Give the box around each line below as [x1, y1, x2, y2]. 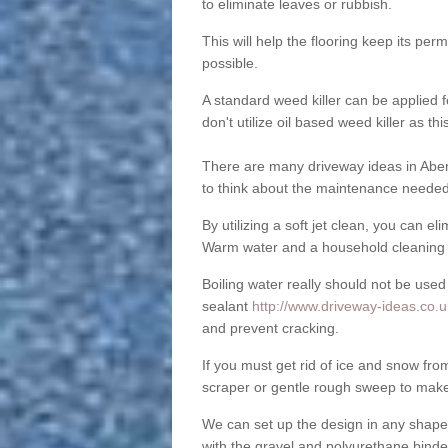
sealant [201, 298, 252, 315]
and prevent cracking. [201, 320, 339, 337]
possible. [201, 55, 258, 72]
